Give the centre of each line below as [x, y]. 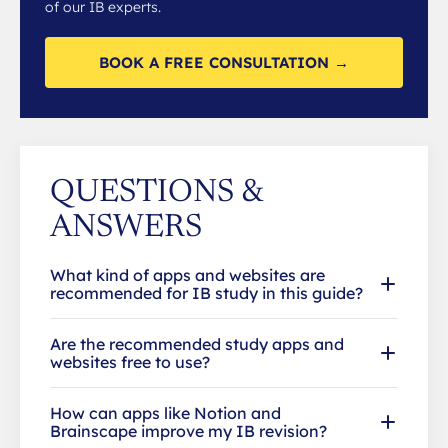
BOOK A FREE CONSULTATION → [224, 62]
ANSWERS [126, 227]
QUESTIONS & [156, 192]
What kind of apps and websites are [187, 274]
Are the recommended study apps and [197, 343]
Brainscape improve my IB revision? [188, 430]
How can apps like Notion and [165, 412]
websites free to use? [130, 361]
